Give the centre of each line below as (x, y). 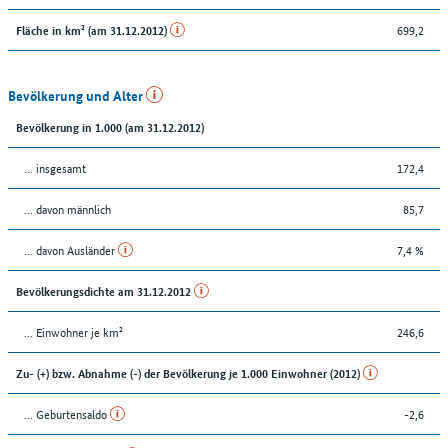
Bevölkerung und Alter (77, 94)
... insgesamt (55, 167)
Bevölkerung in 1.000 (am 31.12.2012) (110, 126)
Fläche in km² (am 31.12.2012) (93, 29)
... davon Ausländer (71, 249)
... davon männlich (67, 208)
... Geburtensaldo (67, 413)
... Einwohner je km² (73, 331)
